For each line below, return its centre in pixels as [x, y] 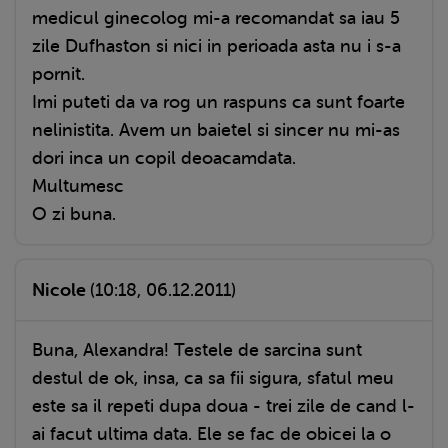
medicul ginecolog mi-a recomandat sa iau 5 [216, 17]
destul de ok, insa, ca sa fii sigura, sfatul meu [213, 377]
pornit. [58, 73]
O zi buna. [74, 213]
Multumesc [78, 185]
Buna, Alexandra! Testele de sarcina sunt [197, 349]
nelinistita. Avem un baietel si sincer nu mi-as [216, 129]
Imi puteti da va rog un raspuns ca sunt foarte [218, 101]
